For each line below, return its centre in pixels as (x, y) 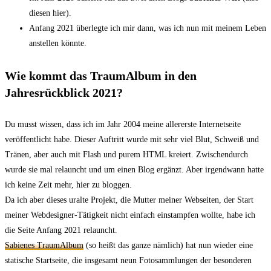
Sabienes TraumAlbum (44, 246)
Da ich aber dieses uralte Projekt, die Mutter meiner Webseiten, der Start (129, 200)
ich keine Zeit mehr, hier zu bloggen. (68, 185)
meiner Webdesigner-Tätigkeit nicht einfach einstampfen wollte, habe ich (130, 215)
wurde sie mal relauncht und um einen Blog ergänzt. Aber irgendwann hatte (134, 170)
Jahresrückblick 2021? (64, 92)
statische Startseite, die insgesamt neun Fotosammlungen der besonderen (128, 261)
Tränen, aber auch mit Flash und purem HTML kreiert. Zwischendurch (126, 155)
